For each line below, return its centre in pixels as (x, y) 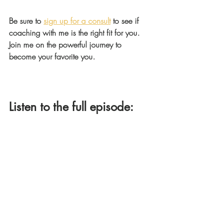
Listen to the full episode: (73, 107)
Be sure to (26, 21)
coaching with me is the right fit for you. (76, 33)
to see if (126, 21)
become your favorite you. (52, 56)
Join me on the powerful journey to (66, 45)
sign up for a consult (77, 21)
